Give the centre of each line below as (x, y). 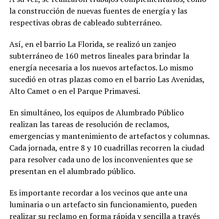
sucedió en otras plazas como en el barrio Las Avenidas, (107, 79)
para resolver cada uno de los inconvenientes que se (101, 159)
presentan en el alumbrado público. (73, 171)
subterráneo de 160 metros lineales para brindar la (99, 55)
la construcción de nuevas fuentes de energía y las (98, 11)
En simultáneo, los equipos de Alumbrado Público (96, 112)
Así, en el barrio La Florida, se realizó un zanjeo (92, 44)
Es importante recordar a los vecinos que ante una (98, 192)
